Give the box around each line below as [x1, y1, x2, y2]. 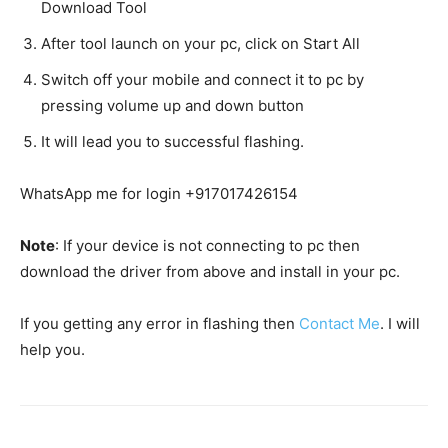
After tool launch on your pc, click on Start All [41, 33, 360, 53]
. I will [380, 313, 420, 333]
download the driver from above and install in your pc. [20, 261, 400, 281]
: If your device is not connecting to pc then [55, 235, 360, 255]
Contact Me [299, 313, 380, 333]
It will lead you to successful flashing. [41, 131, 304, 151]
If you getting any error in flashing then [20, 313, 299, 333]
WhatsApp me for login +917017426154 [20, 183, 298, 203]
